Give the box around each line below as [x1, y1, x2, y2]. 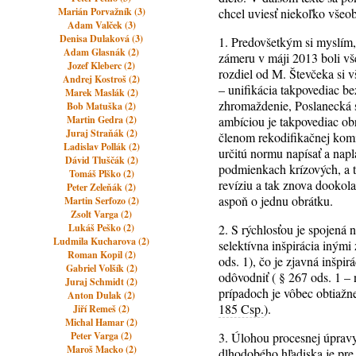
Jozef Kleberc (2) [68, 59, 136, 72]
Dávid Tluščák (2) [64, 153, 138, 167]
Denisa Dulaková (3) [60, 32, 144, 45]
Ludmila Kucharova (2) [53, 234, 150, 248]
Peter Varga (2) [71, 329, 133, 342]
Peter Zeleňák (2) [67, 180, 137, 194]
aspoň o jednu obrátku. [219, 192, 334, 209]
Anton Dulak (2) [68, 288, 136, 302]
